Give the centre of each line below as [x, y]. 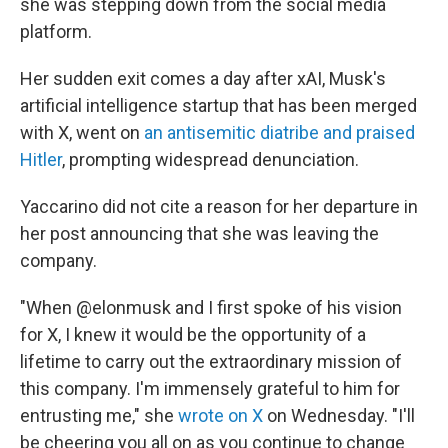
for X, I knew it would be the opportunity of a [193, 334]
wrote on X [220, 415]
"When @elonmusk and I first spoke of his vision [211, 307]
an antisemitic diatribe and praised [279, 132]
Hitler [41, 159]
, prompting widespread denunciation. [210, 159]
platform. [56, 31]
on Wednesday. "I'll [339, 415]
